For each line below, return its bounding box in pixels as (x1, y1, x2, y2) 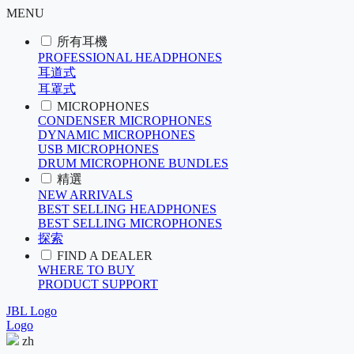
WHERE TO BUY (38, 263, 135, 277)
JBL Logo (6, 304, 57, 318)
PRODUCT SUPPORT (38, 277, 158, 291)
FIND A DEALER (57, 249, 153, 262)
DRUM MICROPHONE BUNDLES (38, 156, 228, 170)
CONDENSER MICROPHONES (38, 114, 212, 127)
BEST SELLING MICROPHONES (38, 217, 222, 230)
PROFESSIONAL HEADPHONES (38, 51, 222, 64)
